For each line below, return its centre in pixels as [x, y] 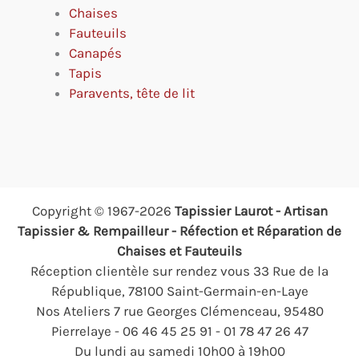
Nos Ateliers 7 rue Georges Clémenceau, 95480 [179, 311]
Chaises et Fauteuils [179, 251]
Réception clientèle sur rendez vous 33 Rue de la [179, 271]
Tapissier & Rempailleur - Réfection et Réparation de [179, 231]
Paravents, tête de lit [132, 93]
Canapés [95, 52]
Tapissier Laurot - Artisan [251, 211]
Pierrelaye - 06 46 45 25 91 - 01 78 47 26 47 [179, 331]
